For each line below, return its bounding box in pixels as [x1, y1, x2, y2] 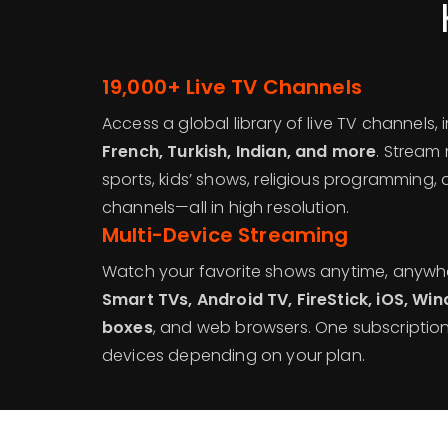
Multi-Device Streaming [102, 221, 349, 249]
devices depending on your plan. [102, 344, 365, 367]
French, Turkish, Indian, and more [102, 140, 377, 163]
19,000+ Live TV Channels [102, 73, 362, 101]
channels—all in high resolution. [102, 196, 350, 219]
